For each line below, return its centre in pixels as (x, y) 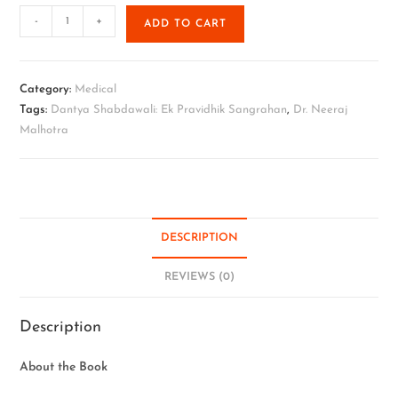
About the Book (64, 367)
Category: (48, 89)
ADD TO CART (186, 24)
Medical (96, 89)
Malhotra (44, 130)
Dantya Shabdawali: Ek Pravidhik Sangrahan (169, 110)
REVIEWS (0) (199, 277)
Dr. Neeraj (321, 110)
